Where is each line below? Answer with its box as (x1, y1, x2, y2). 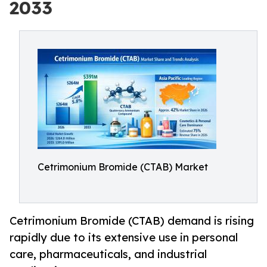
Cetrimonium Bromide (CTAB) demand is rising (10, 214, 254, 228)
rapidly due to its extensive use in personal (10, 231, 238, 244)
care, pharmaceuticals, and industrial (10, 247, 207, 261)
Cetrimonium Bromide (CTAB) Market (38, 161, 208, 173)
